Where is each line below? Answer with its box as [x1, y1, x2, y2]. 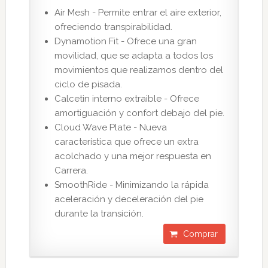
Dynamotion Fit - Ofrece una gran [54, 36, 197, 47]
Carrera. [54, 165, 88, 176]
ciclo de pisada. [54, 79, 122, 90]
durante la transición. [54, 208, 144, 220]
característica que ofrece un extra [54, 136, 199, 148]
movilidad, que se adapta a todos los [54, 50, 213, 62]
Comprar [183, 229, 218, 239]
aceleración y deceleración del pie [54, 194, 203, 205]
